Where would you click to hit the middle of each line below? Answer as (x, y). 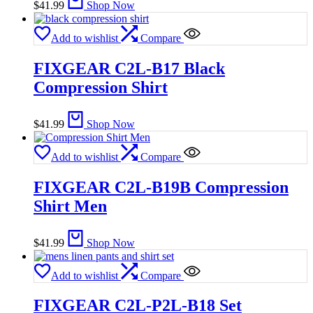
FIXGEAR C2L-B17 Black (129, 68)
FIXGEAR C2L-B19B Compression (161, 187)
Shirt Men (70, 206)
